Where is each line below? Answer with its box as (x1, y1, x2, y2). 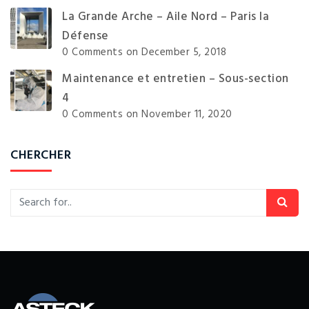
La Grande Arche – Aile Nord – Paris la (62, 8, 269, 27)
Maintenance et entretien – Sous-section (62, 70, 289, 89)
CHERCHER (10, 146, 71, 166)
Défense (62, 27, 109, 46)
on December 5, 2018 (123, 44, 226, 61)
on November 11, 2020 (123, 106, 232, 123)
